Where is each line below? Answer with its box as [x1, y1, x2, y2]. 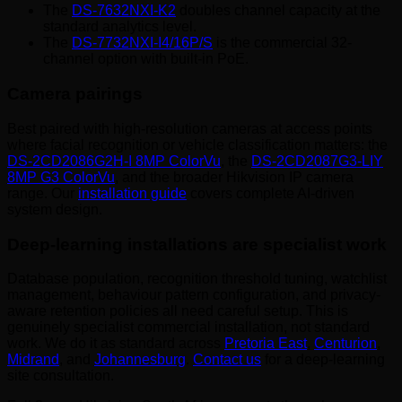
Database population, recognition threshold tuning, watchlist [7, 271, 387, 287]
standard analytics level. [43, 19, 197, 35]
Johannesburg [94, 352, 186, 368]
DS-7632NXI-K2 [72, 3, 176, 19]
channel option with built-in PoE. [43, 51, 249, 67]
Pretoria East [224, 336, 307, 352]
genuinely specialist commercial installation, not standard [7, 319, 370, 336]
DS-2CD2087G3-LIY [251, 153, 383, 169]
